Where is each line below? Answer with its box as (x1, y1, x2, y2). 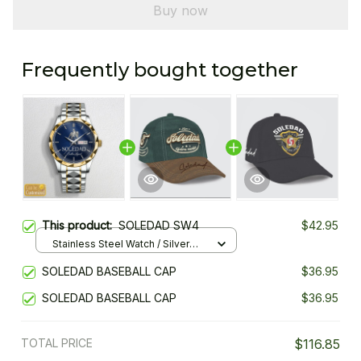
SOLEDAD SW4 (118, 218, 199, 233)
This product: (42, 218, 118, 233)
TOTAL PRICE (21, 336, 93, 351)
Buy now (153, 2, 208, 19)
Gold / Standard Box (52, 252, 147, 265)
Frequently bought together (21, 58, 298, 82)
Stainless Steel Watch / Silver (52, 237, 189, 250)
